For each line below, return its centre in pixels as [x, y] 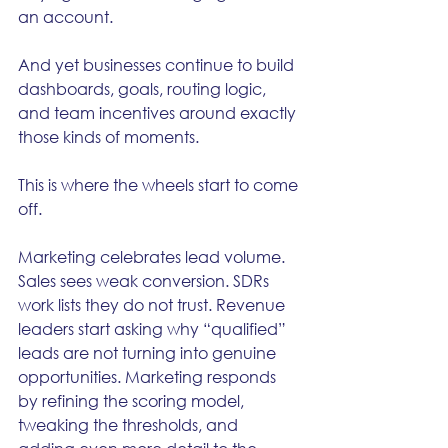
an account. [65, 16]
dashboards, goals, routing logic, [144, 88]
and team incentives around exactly [159, 112]
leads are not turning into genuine [149, 352]
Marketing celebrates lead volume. [153, 256]
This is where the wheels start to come [160, 184]
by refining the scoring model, [133, 400]
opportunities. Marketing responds [149, 376]
